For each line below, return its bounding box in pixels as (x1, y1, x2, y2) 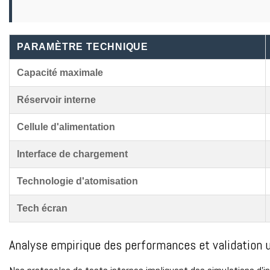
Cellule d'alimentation (17, 121, 115, 132)
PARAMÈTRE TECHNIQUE (17, 41, 149, 52)
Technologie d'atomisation (17, 175, 138, 186)
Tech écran (17, 202, 67, 213)
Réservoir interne (17, 94, 96, 105)
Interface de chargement (17, 148, 128, 159)
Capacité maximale (17, 67, 103, 78)
